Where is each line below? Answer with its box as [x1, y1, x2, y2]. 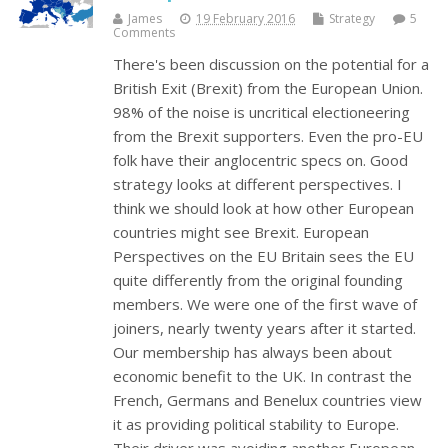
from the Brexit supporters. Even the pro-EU [113, 126, 424, 147]
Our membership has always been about [113, 342, 393, 363]
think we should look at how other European [113, 198, 415, 219]
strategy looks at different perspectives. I [113, 174, 403, 195]
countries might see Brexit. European [113, 222, 370, 243]
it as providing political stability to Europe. [113, 414, 400, 435]
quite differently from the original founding [113, 270, 404, 291]
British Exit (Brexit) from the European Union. [113, 78, 424, 99]
